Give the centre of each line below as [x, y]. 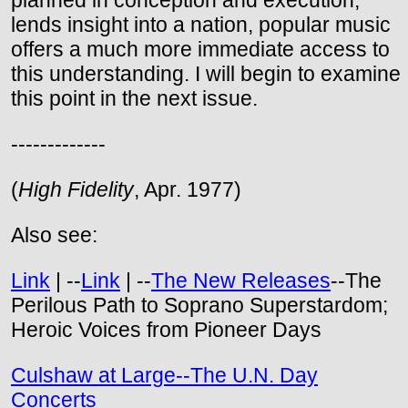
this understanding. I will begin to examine [206, 74]
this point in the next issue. [134, 99]
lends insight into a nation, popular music [201, 25]
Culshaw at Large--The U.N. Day [164, 376]
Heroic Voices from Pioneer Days [166, 330]
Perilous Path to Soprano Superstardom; [199, 306]
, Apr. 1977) [188, 190]
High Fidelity [76, 190]
